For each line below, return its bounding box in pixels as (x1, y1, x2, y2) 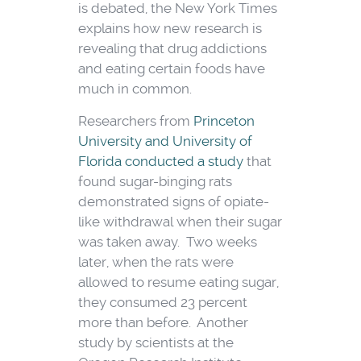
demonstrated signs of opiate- (77, 193, 269, 210)
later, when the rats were (77, 254, 234, 271)
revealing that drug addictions (77, 40, 267, 57)
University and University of (77, 133, 252, 150)
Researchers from (77, 113, 193, 130)
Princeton (193, 113, 255, 130)
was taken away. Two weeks (77, 234, 257, 251)
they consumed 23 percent (77, 294, 247, 311)
